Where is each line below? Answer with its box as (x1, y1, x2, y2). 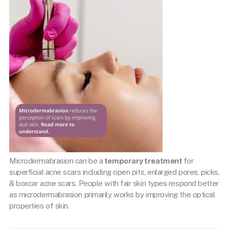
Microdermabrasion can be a (9, 156, 103, 165)
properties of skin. (9, 201, 70, 210)
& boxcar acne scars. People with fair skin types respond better (9, 179, 219, 188)
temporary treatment (103, 156, 184, 165)
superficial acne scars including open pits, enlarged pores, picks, (9, 168, 220, 176)
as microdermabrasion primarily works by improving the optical (9, 190, 215, 199)
